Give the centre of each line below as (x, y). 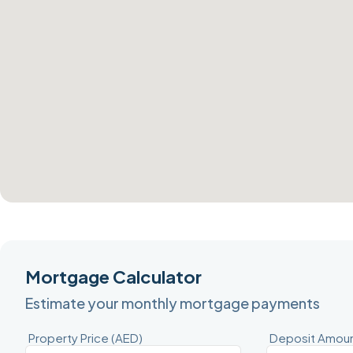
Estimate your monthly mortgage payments (173, 303)
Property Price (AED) (85, 337)
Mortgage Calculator (113, 277)
